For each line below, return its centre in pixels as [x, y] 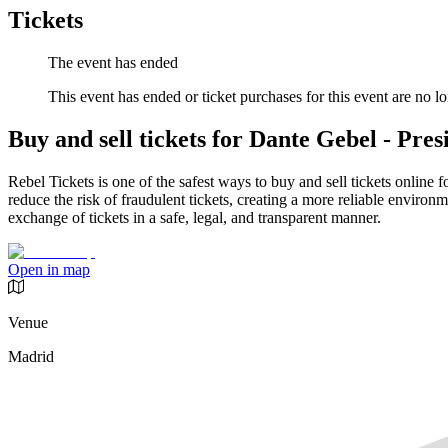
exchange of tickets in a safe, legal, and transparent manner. [194, 218]
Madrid [31, 357]
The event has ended [113, 63]
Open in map [49, 270]
